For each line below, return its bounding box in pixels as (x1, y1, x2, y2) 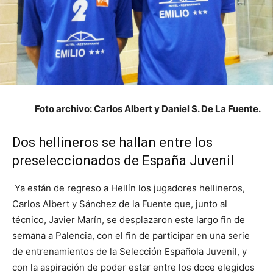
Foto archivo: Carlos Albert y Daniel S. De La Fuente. (35, 103, 261, 115)
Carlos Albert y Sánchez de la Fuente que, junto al (12, 198, 227, 210)
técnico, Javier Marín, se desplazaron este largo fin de (12, 214, 245, 226)
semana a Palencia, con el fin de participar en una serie (12, 230, 250, 242)
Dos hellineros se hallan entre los (12, 135, 213, 151)
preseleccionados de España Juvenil (12, 153, 234, 169)
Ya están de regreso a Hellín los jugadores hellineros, (12, 182, 245, 194)
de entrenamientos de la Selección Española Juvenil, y (12, 246, 247, 258)
